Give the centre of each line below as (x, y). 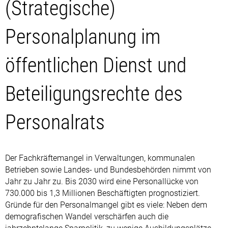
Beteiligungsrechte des (94, 94)
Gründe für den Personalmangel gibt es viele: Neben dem (106, 205)
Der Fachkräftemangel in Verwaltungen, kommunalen (100, 158)
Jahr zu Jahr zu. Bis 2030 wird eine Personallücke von (102, 181)
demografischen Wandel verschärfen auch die (87, 216)
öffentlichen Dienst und (96, 65)
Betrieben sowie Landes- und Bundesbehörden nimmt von (108, 169)
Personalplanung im (83, 37)
